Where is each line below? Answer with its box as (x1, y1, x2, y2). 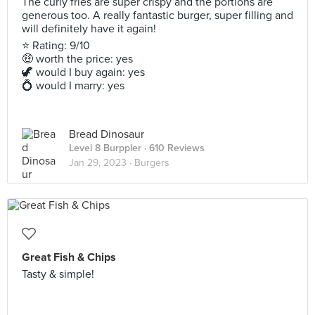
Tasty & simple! (22, 267, 94, 281)
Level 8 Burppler (69, 142, 141, 154)
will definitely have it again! (22, 22, 156, 36)
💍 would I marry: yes (22, 79, 124, 93)
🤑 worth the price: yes (22, 52, 133, 66)
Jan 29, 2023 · (69, 157, 134, 169)
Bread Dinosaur (69, 127, 144, 141)
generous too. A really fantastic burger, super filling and (22, 8, 293, 22)
